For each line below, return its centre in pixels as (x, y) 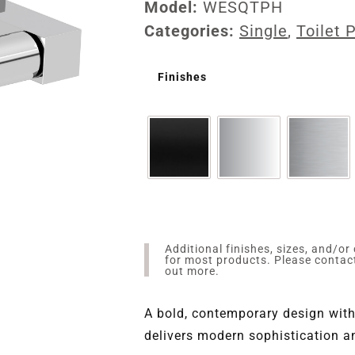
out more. (192, 271)
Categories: (189, 31)
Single (263, 31)
